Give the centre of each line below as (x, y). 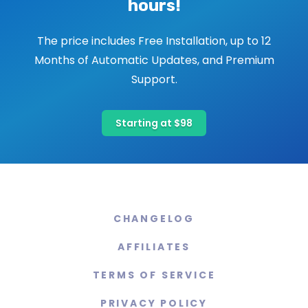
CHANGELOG (154, 219)
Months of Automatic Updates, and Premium (154, 60)
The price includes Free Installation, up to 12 (154, 41)
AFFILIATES (154, 247)
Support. (154, 80)
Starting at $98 (154, 123)
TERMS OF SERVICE (154, 275)
